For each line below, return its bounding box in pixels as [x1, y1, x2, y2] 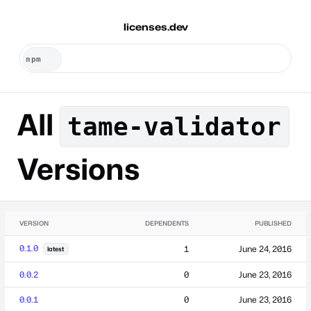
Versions [17, 151, 140, 187]
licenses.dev [123, 21, 188, 33]
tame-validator [67, 112, 281, 141]
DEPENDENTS [145, 219, 189, 227]
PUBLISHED [255, 219, 292, 227]
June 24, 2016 [239, 243, 292, 254]
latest [47, 244, 65, 253]
